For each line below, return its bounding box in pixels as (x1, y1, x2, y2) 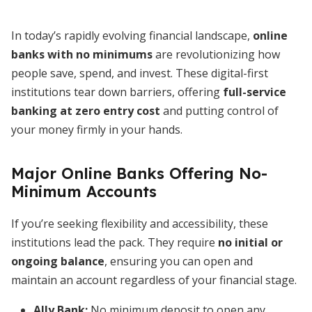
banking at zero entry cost (11, 103, 160, 118)
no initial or (218, 235, 283, 250)
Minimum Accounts (11, 182, 157, 201)
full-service (223, 84, 286, 100)
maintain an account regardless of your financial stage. (11, 272, 297, 288)
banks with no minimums (11, 47, 153, 62)
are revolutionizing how (153, 47, 280, 62)
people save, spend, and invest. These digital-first (11, 65, 268, 81)
